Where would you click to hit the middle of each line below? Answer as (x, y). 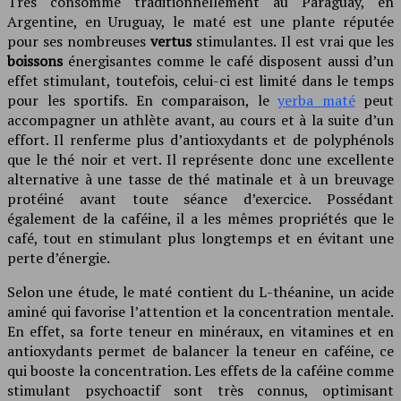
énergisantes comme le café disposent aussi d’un (228, 60)
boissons (35, 60)
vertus (171, 41)
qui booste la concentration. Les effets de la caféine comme (200, 370)
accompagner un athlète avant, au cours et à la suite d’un (200, 119)
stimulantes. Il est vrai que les (293, 41)
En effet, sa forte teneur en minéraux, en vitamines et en (200, 331)
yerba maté (316, 100)
